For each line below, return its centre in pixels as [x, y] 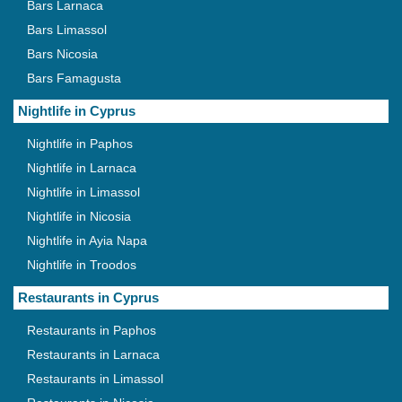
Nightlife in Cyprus [77, 111]
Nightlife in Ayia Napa [87, 241]
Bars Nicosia [62, 54]
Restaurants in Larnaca [93, 355]
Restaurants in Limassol [95, 379]
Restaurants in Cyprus [88, 298]
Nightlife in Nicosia [79, 217]
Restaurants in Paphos [92, 331]
